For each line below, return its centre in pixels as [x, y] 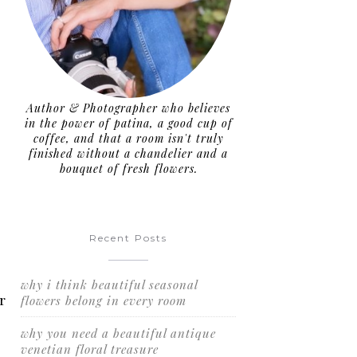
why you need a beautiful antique [118, 333]
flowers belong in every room [104, 301]
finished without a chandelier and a [128, 154]
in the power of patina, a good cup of [128, 124]
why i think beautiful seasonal [109, 285]
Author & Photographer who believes [128, 108]
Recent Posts [128, 238]
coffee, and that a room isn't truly [128, 139]
